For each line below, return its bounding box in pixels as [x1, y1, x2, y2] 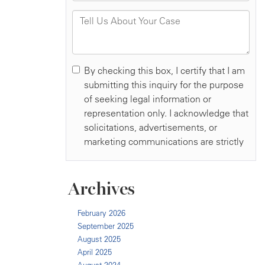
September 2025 [77, 221, 134, 231]
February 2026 [77, 208, 125, 218]
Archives [68, 178, 135, 200]
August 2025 [77, 234, 121, 244]
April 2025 [77, 247, 112, 257]
